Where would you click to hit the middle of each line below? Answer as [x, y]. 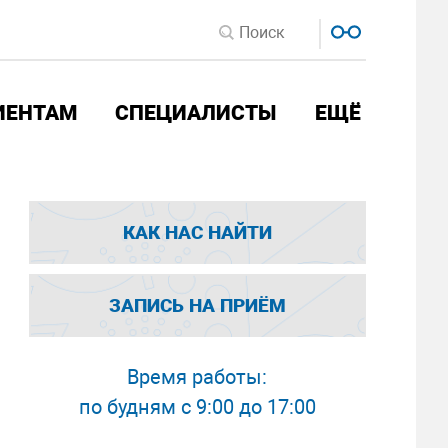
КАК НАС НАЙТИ [197, 232]
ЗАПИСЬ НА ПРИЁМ [197, 305]
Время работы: [197, 377]
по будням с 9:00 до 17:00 [197, 407]
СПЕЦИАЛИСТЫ [196, 113]
